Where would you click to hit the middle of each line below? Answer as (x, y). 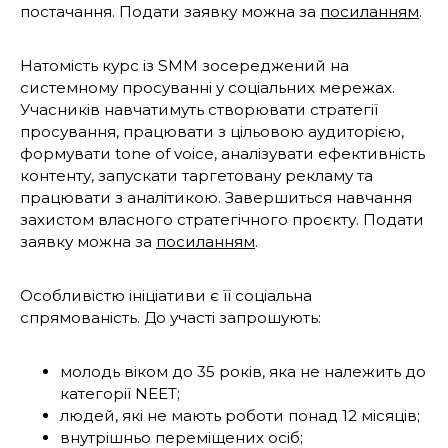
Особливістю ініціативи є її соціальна (166, 296)
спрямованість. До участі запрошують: (172, 318)
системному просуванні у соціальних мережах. (207, 88)
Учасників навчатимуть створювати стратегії (199, 110)
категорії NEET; (120, 394)
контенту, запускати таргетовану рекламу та (196, 176)
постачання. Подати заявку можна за (170, 12)
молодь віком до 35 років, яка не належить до (243, 372)
